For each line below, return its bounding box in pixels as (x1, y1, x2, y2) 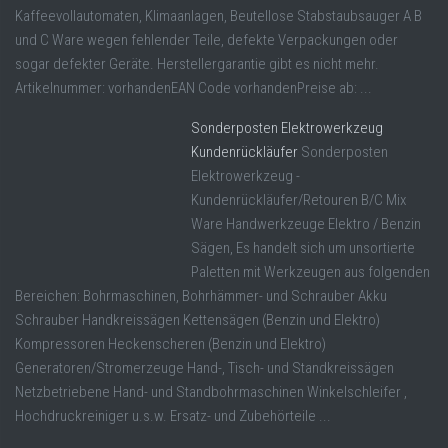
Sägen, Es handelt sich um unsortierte (191, 238, 415, 257)
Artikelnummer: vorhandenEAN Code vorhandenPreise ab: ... (15, 78, 372, 97)
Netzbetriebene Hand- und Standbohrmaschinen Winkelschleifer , (15, 382, 407, 401)
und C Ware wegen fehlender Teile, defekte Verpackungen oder (15, 30, 398, 49)
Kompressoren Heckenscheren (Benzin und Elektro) (15, 334, 326, 353)
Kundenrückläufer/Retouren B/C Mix (191, 190, 406, 209)
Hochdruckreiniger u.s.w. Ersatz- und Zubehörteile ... (15, 406, 331, 425)
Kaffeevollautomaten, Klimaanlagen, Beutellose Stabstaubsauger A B (15, 6, 422, 25)
